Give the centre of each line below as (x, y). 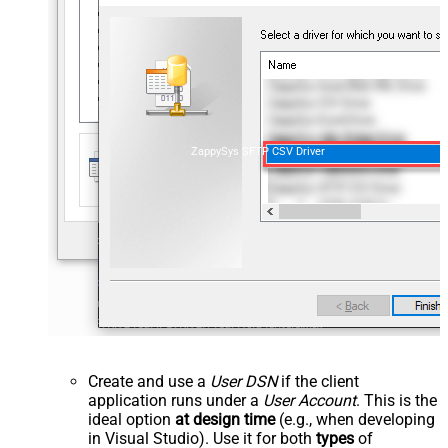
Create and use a (149, 382)
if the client (318, 382)
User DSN (243, 382)
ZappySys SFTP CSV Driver (258, 152)
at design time (225, 420)
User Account (309, 401)
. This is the (396, 401)
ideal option (131, 420)
